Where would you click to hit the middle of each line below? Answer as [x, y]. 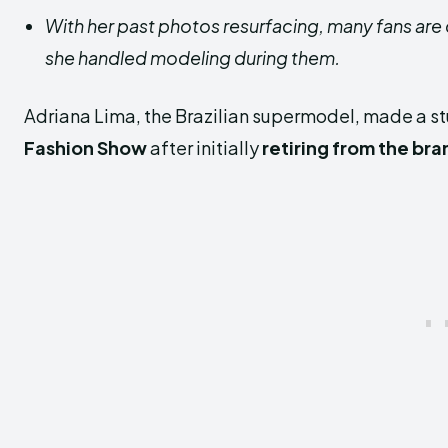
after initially [204, 147]
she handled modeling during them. [192, 57]
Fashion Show [85, 147]
